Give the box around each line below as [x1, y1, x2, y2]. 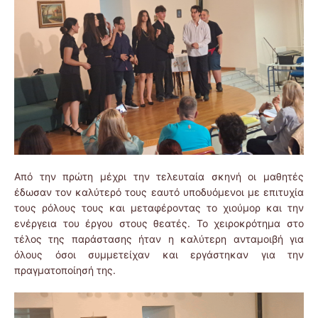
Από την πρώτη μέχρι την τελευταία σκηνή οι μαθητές [14, 170, 304, 183]
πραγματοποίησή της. [14, 264, 116, 277]
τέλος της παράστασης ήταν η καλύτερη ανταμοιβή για [14, 233, 304, 246]
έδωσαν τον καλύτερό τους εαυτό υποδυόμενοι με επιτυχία [14, 186, 304, 199]
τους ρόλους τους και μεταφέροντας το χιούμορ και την [14, 202, 304, 214]
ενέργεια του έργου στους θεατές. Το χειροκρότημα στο [14, 217, 304, 230]
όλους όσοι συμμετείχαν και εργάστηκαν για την [14, 248, 304, 261]
